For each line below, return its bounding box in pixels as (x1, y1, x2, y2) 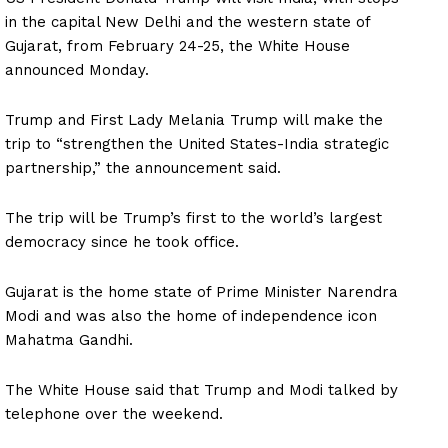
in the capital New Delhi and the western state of (5, 13, 370, 32)
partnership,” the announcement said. (5, 159, 281, 178)
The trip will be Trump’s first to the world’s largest (5, 209, 382, 228)
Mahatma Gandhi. (5, 331, 133, 350)
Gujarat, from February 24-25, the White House (5, 37, 350, 56)
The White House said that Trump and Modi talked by (5, 381, 398, 400)
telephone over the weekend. (5, 405, 223, 424)
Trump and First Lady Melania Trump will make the (5, 111, 383, 130)
